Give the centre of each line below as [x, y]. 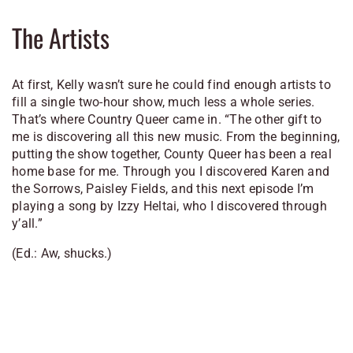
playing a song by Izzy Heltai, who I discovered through [169, 206]
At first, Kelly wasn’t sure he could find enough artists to [171, 84]
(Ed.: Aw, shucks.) [62, 253]
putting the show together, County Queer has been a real [172, 154]
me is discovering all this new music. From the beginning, [176, 136]
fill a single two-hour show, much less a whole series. [163, 102]
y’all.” [27, 223]
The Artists [61, 38]
